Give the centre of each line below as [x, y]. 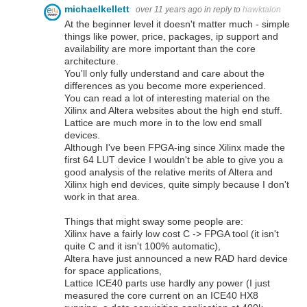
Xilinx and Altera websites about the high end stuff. [173, 110]
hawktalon [262, 10]
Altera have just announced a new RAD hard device [176, 258]
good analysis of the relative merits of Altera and [169, 172]
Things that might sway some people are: [154, 221]
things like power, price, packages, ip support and [171, 36]
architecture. [91, 61]
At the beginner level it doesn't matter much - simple [177, 24]
